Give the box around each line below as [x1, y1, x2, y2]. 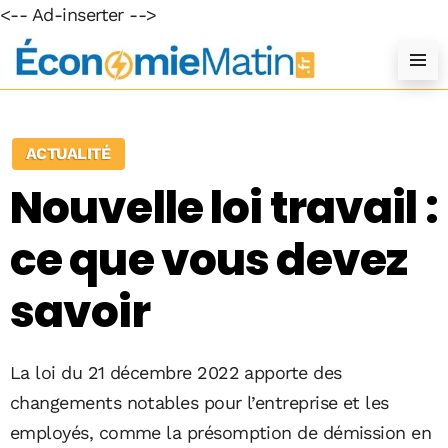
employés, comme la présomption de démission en [10, 422, 432, 443]
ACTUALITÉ [25, 144, 111, 163]
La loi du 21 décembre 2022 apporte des [10, 362, 342, 383]
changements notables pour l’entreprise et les [10, 392, 389, 413]
